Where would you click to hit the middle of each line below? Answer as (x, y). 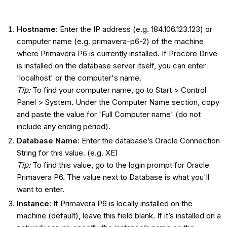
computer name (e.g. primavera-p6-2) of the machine (110, 42)
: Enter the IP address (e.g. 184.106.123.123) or (134, 29)
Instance (33, 203)
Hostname (36, 29)
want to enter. (40, 189)
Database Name (47, 140)
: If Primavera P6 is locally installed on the (121, 203)
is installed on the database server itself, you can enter (111, 66)
